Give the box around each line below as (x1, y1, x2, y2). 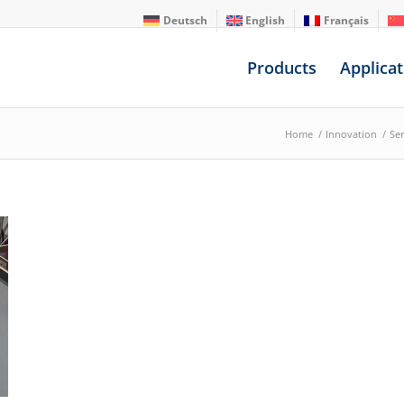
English (245, 13, 286, 28)
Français (323, 13, 369, 28)
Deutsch (162, 13, 207, 28)
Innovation (326, 127, 377, 141)
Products (247, 57, 317, 78)
